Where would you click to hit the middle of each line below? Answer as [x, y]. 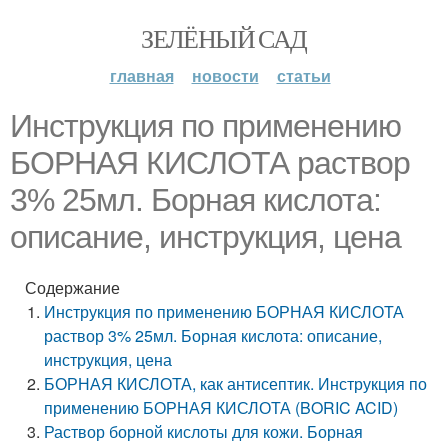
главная [141, 75]
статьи [303, 75]
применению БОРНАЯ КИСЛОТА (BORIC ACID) [221, 407]
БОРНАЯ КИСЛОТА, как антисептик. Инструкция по [236, 383]
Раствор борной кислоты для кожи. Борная [204, 431]
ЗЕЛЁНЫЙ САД [224, 38]
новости [225, 75]
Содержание [72, 287]
